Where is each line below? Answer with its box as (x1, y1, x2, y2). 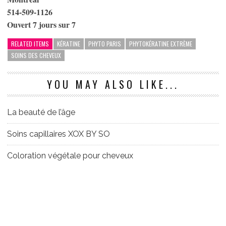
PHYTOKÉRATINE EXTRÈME (129, 39, 192, 48)
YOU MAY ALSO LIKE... (47, 76, 179, 92)
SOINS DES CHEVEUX (11, 50, 61, 60)
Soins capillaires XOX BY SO (7, 129, 110, 139)
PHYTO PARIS (88, 39, 121, 48)
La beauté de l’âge (7, 107, 75, 117)
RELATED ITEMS (11, 39, 49, 48)
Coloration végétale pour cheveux (7, 150, 133, 160)
